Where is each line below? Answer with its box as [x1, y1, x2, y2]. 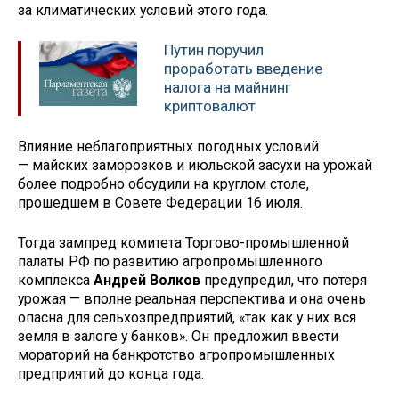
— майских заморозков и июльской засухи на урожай [18, 156, 372, 174]
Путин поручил [164, 41, 264, 60]
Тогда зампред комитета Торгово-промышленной [18, 233, 349, 251]
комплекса [18, 271, 94, 289]
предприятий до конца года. [18, 364, 204, 382]
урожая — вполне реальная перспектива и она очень [18, 289, 366, 307]
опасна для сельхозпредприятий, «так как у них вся [18, 308, 356, 326]
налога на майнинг [164, 78, 291, 97]
